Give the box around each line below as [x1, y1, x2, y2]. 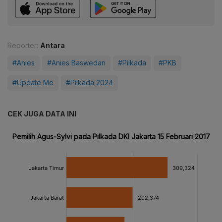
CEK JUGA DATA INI [7, 110, 76, 118]
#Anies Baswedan [47, 58, 106, 67]
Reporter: [7, 41, 38, 50]
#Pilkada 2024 [66, 78, 113, 87]
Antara [40, 41, 65, 50]
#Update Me [12, 78, 54, 87]
